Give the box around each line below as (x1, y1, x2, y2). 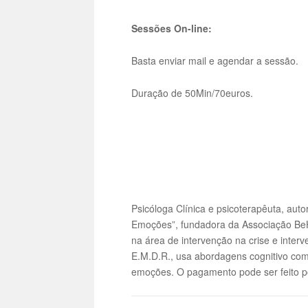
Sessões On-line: (131, 21, 212, 36)
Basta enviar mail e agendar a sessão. (131, 53, 299, 67)
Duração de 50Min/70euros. (131, 85, 254, 100)
